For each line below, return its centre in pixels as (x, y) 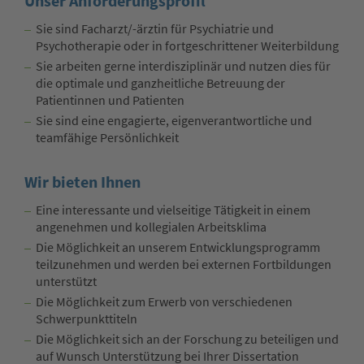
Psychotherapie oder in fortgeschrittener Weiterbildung (187, 45)
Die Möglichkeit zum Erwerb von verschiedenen (164, 302)
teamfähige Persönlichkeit (107, 137)
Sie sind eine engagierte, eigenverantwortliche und (174, 120)
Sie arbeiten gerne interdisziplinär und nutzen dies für (183, 66)
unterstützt (66, 282)
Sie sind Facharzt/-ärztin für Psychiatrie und (155, 28)
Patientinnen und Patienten (110, 100)
